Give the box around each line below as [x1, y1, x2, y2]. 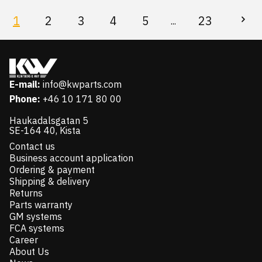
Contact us [9, 140, 55, 153]
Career [9, 234, 38, 246]
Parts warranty [9, 199, 73, 211]
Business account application [9, 152, 133, 164]
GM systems [9, 211, 62, 223]
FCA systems [9, 222, 64, 235]
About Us [9, 246, 49, 258]
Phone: [9, 93, 40, 105]
